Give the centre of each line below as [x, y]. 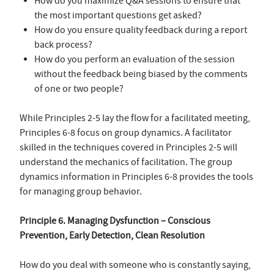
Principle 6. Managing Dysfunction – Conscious [115, 220]
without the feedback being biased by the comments [141, 74]
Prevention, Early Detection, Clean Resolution [112, 235]
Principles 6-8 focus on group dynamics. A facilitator [126, 132]
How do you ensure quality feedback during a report [141, 30]
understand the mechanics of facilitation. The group [126, 162]
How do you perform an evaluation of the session [135, 59]
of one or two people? [79, 88]
